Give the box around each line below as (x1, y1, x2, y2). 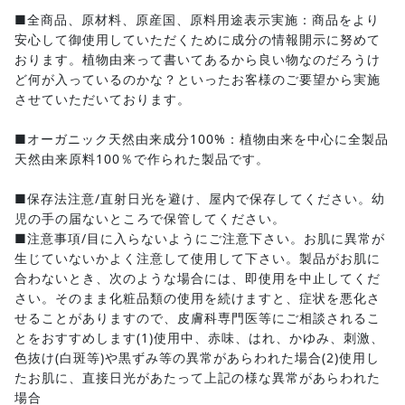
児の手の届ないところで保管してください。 (14, 209, 286, 227)
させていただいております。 (14, 89, 191, 108)
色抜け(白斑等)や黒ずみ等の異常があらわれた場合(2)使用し (14, 348, 380, 366)
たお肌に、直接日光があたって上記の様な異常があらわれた (14, 368, 381, 386)
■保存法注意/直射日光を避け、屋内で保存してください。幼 (14, 189, 385, 207)
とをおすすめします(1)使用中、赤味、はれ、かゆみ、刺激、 (14, 328, 384, 346)
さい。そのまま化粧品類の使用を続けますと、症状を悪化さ (14, 288, 381, 306)
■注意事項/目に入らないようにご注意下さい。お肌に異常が (14, 229, 385, 247)
